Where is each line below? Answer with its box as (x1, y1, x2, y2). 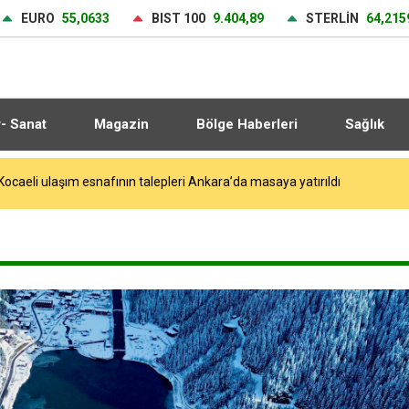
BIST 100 (149, 11, 208, 26)
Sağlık (344, 116, 384, 132)
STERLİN (303, 11, 362, 26)
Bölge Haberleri (195, 116, 298, 132)
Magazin (93, 116, 149, 132)
